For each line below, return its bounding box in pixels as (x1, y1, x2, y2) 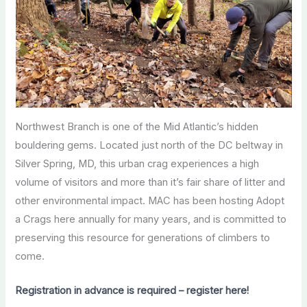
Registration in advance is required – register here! (15, 284, 249, 297)
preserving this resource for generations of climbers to (15, 231, 271, 244)
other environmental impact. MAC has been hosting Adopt (15, 194, 285, 207)
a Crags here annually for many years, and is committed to (15, 212, 287, 225)
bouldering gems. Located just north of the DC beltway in (15, 138, 284, 151)
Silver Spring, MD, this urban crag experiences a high (15, 157, 260, 170)
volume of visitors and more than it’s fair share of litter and (15, 175, 286, 188)
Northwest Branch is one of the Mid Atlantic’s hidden (15, 120, 259, 133)
